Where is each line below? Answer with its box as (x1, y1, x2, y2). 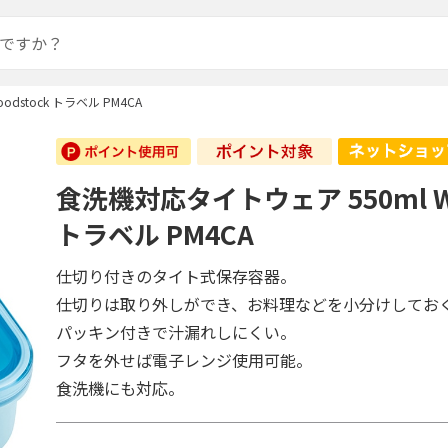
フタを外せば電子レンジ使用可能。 (56, 348, 313, 372)
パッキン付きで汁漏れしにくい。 (56, 320, 297, 344)
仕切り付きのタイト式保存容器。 (56, 264, 297, 288)
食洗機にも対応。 (56, 376, 185, 400)
